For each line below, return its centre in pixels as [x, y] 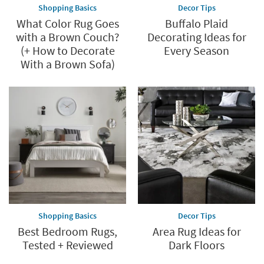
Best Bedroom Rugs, [67, 232]
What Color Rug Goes [67, 24]
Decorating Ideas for [197, 37]
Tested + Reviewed [67, 245]
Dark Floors [197, 245]
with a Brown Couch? [67, 37]
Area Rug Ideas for [197, 232]
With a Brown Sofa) [67, 64]
